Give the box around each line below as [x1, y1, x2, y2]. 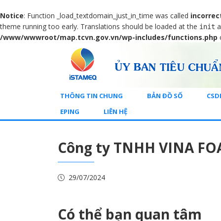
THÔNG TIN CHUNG [60, 91, 123, 100]
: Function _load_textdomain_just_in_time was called [24, 11, 190, 20]
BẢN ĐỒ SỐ [147, 91, 183, 100]
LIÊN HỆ [104, 107, 127, 116]
